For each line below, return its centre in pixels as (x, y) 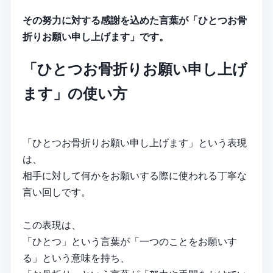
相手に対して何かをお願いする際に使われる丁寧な (135, 176)
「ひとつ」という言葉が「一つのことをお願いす (130, 242)
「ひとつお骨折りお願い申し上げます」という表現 (135, 143)
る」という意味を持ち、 (76, 258)
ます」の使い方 (75, 94)
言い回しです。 (57, 192)
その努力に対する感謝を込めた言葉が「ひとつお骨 (135, 20)
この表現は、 (52, 225)
